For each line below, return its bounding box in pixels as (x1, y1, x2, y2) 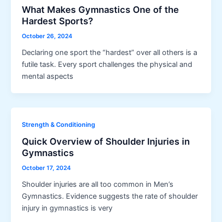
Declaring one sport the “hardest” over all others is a (22, 48, 198, 57)
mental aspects (22, 71, 74, 81)
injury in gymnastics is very (22, 204, 113, 213)
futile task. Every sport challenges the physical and (22, 59, 193, 69)
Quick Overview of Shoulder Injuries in (22, 136, 190, 147)
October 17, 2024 (22, 165, 71, 172)
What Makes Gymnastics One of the (22, 3, 179, 15)
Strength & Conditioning (22, 120, 96, 128)
